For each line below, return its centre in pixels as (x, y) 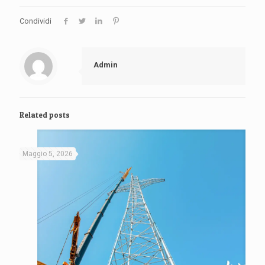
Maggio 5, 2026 (48, 154)
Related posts (45, 115)
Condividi (35, 21)
